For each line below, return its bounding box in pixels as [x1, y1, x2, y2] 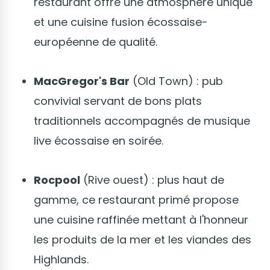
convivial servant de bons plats [34, 93, 202, 108]
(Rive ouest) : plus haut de [80, 172, 224, 187]
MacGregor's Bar [34, 73, 130, 89]
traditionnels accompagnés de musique [34, 113, 250, 128]
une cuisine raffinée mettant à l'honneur [34, 212, 248, 227]
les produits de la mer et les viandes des [34, 231, 251, 247]
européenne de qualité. [34, 34, 157, 49]
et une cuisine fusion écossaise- [34, 14, 208, 30]
